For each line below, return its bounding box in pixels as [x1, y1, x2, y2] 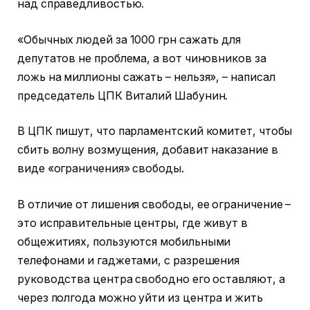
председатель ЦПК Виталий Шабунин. [17, 89, 228, 102]
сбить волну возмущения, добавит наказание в [17, 143, 278, 157]
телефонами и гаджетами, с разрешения [17, 253, 240, 267]
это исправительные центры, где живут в [17, 216, 248, 230]
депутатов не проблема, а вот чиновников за [17, 51, 266, 65]
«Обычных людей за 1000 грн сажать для [17, 33, 241, 46]
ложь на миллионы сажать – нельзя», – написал [17, 70, 275, 84]
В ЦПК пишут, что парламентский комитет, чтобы [17, 125, 293, 138]
